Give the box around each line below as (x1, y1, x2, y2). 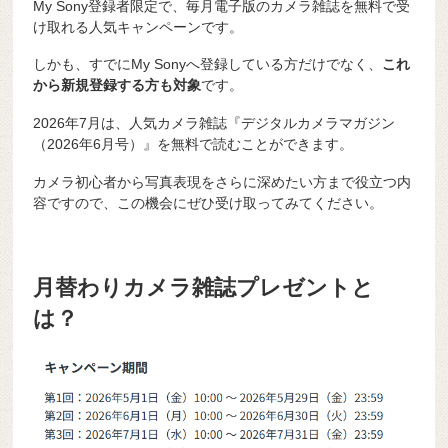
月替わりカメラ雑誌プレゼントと (33, 274, 375, 300)
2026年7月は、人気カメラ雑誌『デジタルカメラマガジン (33, 115, 396, 132)
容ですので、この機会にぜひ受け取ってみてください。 (33, 194, 384, 211)
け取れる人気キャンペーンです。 (33, 18, 244, 35)
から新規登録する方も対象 (33, 77, 202, 94)
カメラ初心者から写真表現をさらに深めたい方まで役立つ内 (33, 173, 412, 190)
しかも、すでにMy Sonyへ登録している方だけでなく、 (33, 56, 383, 73)
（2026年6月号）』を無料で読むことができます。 (33, 136, 354, 153)
